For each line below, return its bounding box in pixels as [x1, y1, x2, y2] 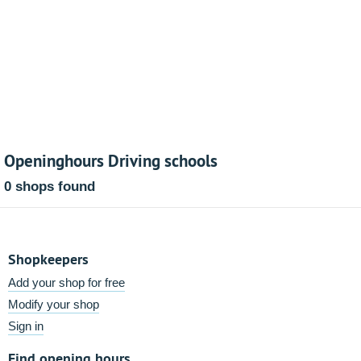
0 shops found [4, 179, 95, 194]
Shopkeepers [8, 250, 89, 268]
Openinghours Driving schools [4, 149, 218, 172]
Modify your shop [8, 297, 99, 311]
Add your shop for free [8, 276, 125, 289]
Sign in [8, 319, 44, 333]
